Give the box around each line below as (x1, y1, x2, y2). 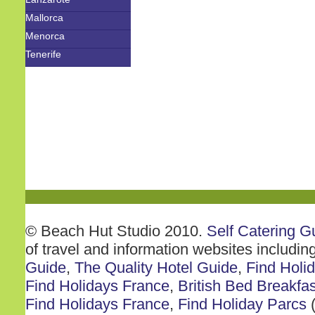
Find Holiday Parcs (178, 295, 307, 313)
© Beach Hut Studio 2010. (25, 222, 207, 240)
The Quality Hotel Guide (75, 259, 238, 276)
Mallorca (25, 12, 63, 23)
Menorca (25, 30, 65, 41)
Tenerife (25, 49, 61, 60)
